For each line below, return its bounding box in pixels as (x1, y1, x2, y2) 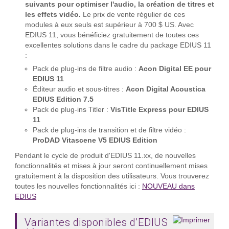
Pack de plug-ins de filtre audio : (32, 65, 139, 73)
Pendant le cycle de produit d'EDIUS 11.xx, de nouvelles (14, 152, 196, 160)
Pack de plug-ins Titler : (32, 106, 110, 114)
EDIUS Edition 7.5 (32, 96, 94, 104)
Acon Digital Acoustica (125, 85, 205, 94)
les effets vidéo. (25, 11, 81, 19)
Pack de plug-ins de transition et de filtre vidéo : (32, 126, 186, 134)
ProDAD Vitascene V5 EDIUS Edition (32, 136, 157, 145)
